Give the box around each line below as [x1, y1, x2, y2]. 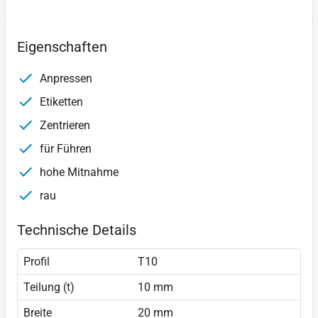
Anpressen [37, 71, 92, 85]
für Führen [37, 141, 92, 155]
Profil [23, 254, 50, 268]
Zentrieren [37, 118, 90, 132]
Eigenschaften [17, 38, 107, 55]
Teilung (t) [23, 280, 75, 294]
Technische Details [17, 221, 136, 238]
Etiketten [37, 94, 83, 109]
